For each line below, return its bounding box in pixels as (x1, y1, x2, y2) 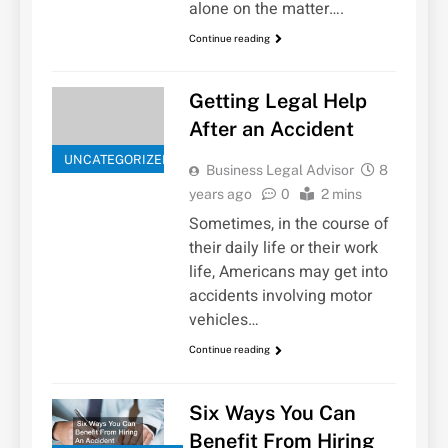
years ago (188, 186, 252, 203)
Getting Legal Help (188, 89, 367, 114)
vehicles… (188, 308, 259, 333)
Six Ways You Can (188, 400, 356, 425)
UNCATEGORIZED (64, 152, 171, 168)
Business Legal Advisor (205, 162, 354, 179)
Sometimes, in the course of (188, 212, 389, 237)
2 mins (320, 186, 362, 203)
